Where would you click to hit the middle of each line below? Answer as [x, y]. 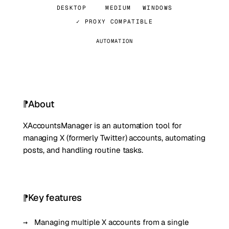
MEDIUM [118, 8]
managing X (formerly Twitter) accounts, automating [114, 138]
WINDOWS [157, 8]
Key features [55, 198]
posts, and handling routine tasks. [83, 150]
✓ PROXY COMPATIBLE [114, 21]
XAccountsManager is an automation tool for [102, 125]
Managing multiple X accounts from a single [111, 222]
